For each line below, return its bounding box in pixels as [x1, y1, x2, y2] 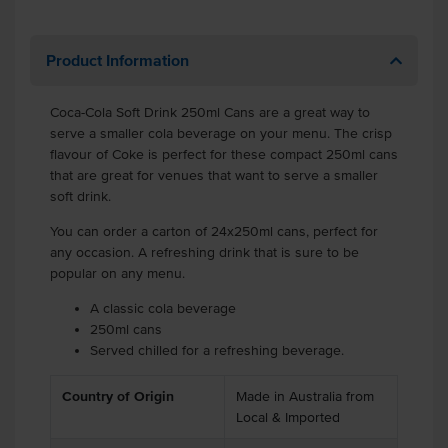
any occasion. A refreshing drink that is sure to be [50, 245, 359, 260]
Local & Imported [235, 410, 340, 425]
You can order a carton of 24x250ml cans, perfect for [50, 224, 378, 239]
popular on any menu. [50, 266, 185, 281]
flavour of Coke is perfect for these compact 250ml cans [50, 147, 398, 162]
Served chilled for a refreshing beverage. [90, 343, 344, 358]
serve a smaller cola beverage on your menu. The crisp [50, 126, 392, 141]
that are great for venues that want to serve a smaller [50, 168, 378, 183]
